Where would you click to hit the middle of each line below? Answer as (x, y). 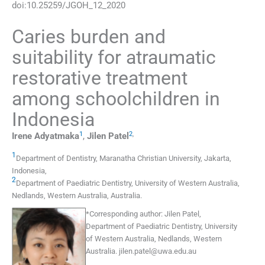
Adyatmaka (57, 136)
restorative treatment (100, 78)
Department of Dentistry (56, 158)
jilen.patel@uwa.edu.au (158, 251)
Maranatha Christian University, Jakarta (164, 158)
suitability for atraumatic (114, 58)
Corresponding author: (126, 214)
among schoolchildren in (116, 99)
